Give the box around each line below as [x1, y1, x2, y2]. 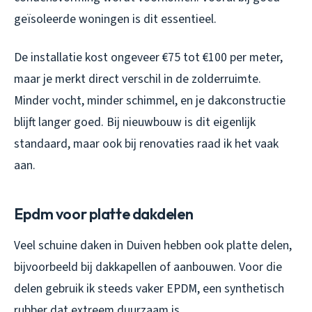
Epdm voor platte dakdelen [14, 204, 194, 224]
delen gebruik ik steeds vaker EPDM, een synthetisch [14, 280, 284, 298]
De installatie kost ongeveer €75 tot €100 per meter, [14, 49, 283, 67]
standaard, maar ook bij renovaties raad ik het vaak [14, 135, 279, 153]
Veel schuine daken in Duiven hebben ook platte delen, [14, 237, 292, 255]
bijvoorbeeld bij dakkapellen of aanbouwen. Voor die [14, 258, 282, 276]
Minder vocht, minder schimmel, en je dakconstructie [14, 92, 286, 110]
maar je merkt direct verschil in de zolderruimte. [14, 70, 261, 88]
